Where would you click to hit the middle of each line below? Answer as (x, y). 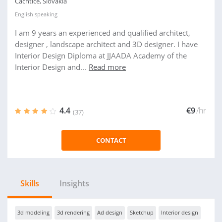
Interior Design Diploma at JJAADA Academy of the (101, 55)
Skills (30, 183)
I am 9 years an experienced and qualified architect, (103, 33)
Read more (107, 67)
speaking (45, 14)
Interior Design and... (51, 67)
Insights (74, 183)
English (24, 14)
